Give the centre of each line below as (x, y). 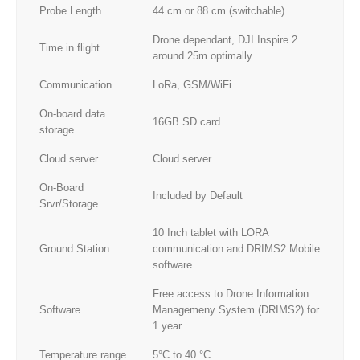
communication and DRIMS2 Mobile (236, 248)
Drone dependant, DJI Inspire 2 (225, 39)
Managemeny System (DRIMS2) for (236, 309)
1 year (167, 325)
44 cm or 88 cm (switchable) (219, 10)
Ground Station (74, 248)
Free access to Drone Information (231, 293)
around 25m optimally (202, 55)
